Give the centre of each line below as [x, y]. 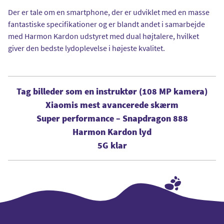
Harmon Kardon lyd [112, 131]
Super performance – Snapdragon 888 [112, 118]
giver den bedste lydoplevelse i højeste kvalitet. [86, 48]
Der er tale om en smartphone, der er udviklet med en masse [109, 12]
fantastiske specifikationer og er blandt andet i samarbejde [106, 24]
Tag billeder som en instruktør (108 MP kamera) [112, 91]
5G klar [112, 145]
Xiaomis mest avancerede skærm [112, 104]
